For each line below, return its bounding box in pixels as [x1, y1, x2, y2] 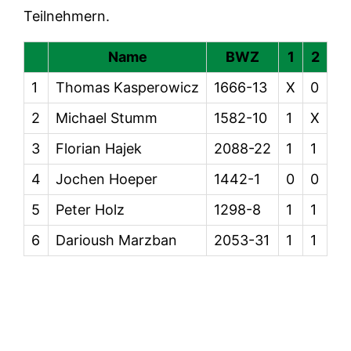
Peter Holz [56, 201, 125, 219]
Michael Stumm [56, 110, 158, 127]
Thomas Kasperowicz [56, 79, 200, 96]
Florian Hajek [56, 140, 143, 157]
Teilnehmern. [24, 8, 110, 25]
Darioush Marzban [56, 232, 178, 249]
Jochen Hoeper [56, 171, 158, 188]
